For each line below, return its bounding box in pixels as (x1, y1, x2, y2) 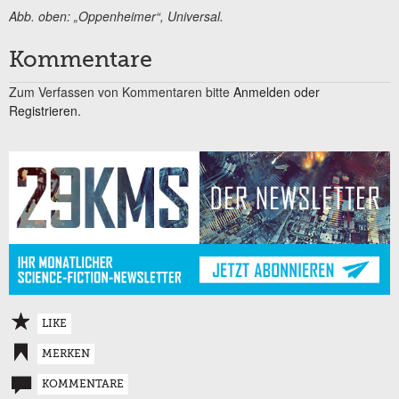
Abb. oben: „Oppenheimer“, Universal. (9, 6, 224, 25)
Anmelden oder (233, 82, 320, 101)
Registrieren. (9, 101, 81, 119)
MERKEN (42, 349, 90, 361)
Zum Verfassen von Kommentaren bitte (9, 82, 233, 101)
